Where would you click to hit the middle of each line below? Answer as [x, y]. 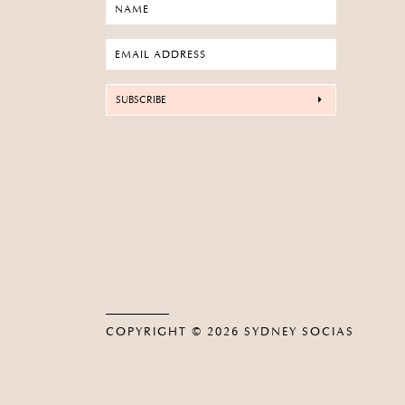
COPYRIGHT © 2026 [175, 331]
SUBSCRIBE [141, 99]
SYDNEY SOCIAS [299, 331]
